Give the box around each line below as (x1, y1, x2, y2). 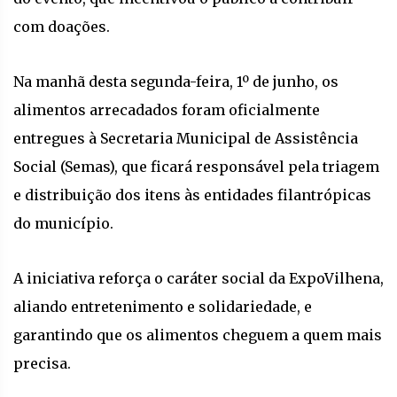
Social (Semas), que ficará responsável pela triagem (13, 157, 379, 175)
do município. (13, 214, 113, 232)
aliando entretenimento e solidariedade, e (13, 297, 312, 315)
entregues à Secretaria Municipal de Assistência (13, 128, 358, 147)
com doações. (13, 17, 110, 35)
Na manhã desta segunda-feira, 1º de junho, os (13, 72, 339, 90)
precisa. (13, 354, 71, 372)
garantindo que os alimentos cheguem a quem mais (13, 325, 382, 344)
